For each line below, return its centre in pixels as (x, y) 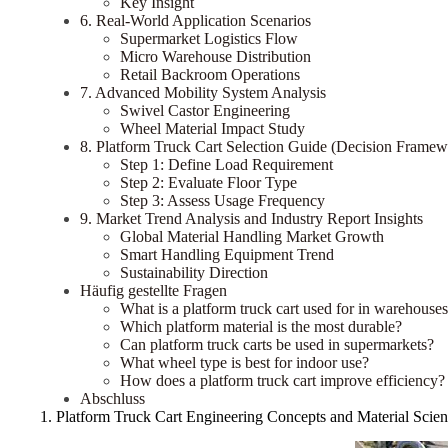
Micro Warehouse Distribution (215, 56)
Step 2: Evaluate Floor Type (208, 182)
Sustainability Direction (194, 272)
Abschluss (112, 398)
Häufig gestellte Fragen (153, 290)
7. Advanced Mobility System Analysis (203, 92)
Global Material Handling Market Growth (252, 236)
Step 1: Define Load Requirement (226, 164)
